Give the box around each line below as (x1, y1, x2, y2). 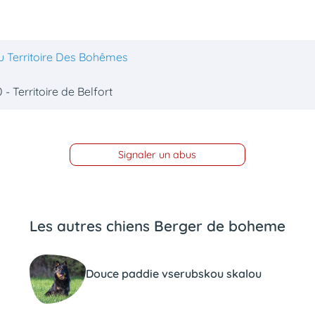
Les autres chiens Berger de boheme (29, 216, 285, 235)
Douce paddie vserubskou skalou (85, 266, 262, 281)
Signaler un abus (118, 148, 197, 162)
